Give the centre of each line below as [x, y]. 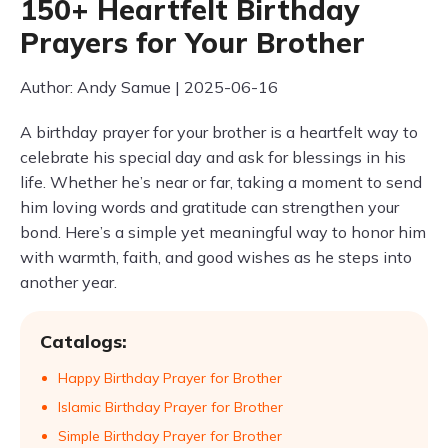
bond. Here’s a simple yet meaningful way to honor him [223, 232]
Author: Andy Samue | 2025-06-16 [149, 87]
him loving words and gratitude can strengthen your [209, 207]
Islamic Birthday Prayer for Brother [170, 407]
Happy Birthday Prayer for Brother [170, 378]
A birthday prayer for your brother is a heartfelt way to [219, 132]
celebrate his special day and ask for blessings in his [213, 157]
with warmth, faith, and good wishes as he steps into [216, 257]
